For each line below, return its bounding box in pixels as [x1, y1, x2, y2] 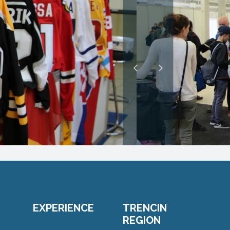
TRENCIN [123, 202, 167, 214]
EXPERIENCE [33, 202, 94, 214]
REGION [123, 214, 161, 226]
